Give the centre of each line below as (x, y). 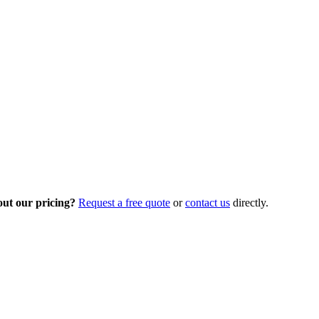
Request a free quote (124, 203)
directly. (249, 203)
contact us (208, 203)
